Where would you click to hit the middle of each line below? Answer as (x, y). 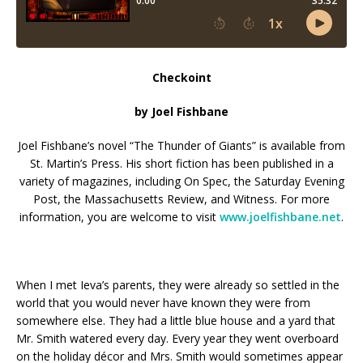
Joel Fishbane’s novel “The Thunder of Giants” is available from (181, 145)
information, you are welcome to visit (120, 217)
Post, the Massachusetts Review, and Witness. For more (181, 199)
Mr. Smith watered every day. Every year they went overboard (177, 338)
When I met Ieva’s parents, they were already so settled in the (178, 285)
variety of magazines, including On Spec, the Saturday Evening (181, 181)
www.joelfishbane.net (280, 217)
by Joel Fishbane (181, 111)
